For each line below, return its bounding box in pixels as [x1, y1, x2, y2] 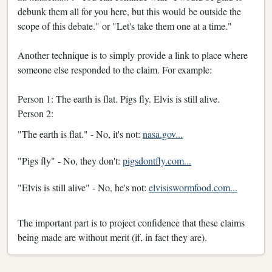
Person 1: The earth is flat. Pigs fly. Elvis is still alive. [18, 92, 220, 105]
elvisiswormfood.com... [149, 180, 237, 194]
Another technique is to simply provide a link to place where [18, 48, 248, 61]
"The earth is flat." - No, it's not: [18, 127, 143, 140]
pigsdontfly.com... [123, 154, 191, 167]
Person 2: [18, 106, 53, 120]
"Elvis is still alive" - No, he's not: [18, 180, 149, 194]
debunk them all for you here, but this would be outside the [18, 4, 241, 18]
